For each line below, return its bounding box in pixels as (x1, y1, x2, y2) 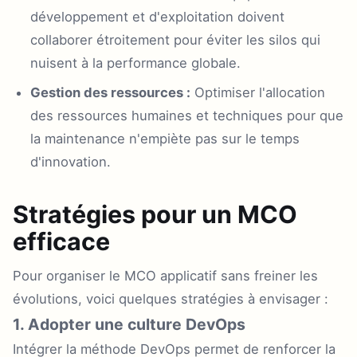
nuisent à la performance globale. (30, 55, 241, 71)
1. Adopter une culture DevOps (13, 315, 245, 334)
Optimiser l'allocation (190, 84, 325, 100)
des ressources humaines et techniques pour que (30, 108, 343, 124)
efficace (13, 227, 110, 256)
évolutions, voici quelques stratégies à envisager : (13, 291, 328, 307)
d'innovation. (30, 154, 111, 170)
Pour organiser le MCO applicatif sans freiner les (13, 268, 318, 284)
